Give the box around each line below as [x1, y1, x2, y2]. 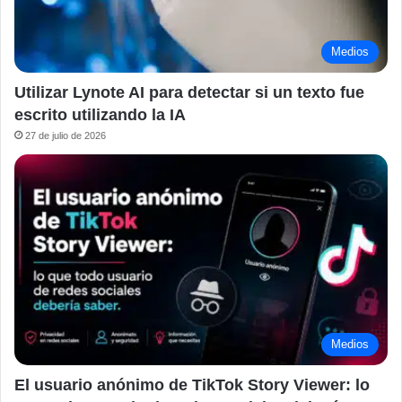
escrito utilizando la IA [14, 106, 186, 125]
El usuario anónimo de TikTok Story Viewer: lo [14, 375, 370, 394]
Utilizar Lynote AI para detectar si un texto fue [14, 83, 364, 102]
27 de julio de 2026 [25, 130, 106, 142]
